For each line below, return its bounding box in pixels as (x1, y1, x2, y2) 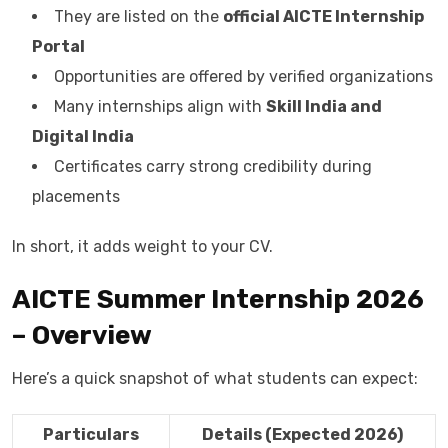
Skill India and (266, 97, 382, 116)
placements (32, 187, 120, 206)
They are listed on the (54, 7, 223, 26)
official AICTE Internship (223, 7, 424, 26)
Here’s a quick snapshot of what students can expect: (12, 369, 418, 388)
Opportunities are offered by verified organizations (54, 67, 433, 86)
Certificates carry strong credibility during (54, 157, 372, 176)
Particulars (43, 425, 139, 444)
